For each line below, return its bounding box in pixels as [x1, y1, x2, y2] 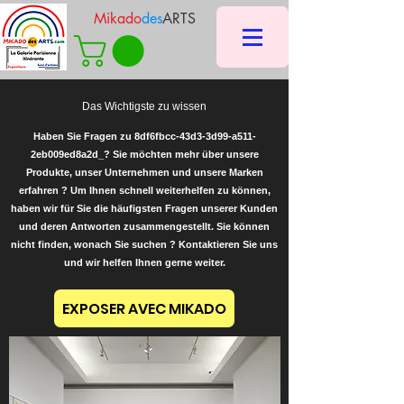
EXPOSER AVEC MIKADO [62, 298, 226, 319]
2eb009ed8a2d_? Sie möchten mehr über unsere [30, 149, 259, 160]
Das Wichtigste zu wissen [82, 100, 207, 113]
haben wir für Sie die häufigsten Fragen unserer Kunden [11, 203, 278, 214]
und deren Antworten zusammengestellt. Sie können [19, 221, 270, 232]
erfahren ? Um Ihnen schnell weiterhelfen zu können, [18, 185, 271, 196]
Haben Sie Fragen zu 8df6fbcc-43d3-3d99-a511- [32, 131, 256, 142]
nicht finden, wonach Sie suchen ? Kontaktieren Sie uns [11, 239, 278, 250]
